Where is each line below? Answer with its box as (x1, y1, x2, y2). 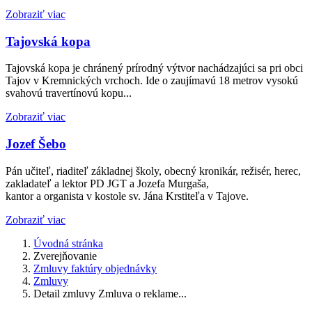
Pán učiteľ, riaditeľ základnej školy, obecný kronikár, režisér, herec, (6, 164, 301, 177)
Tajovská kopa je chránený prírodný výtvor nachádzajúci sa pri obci (6, 62, 303, 75)
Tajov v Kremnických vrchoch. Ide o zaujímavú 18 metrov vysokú (6, 75, 298, 87)
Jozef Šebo (6, 136, 66, 152)
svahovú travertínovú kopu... (6, 87, 132, 100)
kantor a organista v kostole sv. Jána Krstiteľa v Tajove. (6, 189, 249, 202)
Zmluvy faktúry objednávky (33, 262, 157, 274)
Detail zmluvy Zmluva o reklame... (33, 287, 187, 299)
